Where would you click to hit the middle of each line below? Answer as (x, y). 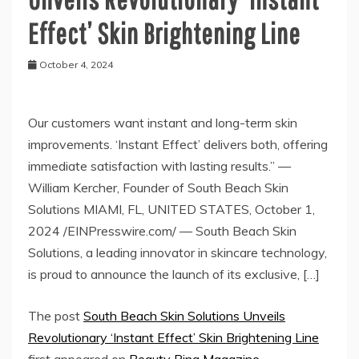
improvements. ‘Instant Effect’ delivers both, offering (178, 144)
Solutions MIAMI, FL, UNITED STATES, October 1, (171, 209)
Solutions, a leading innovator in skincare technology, (177, 252)
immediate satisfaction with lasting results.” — (159, 165)
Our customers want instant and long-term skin (163, 122)
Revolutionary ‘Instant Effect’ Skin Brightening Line (173, 337)
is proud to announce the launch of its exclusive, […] (174, 274)
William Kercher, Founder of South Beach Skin (158, 187)
